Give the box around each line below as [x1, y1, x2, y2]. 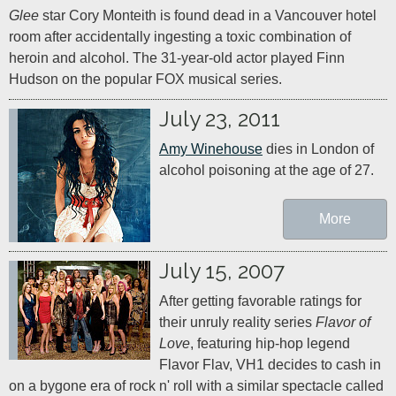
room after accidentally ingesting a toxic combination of [9, 29, 351, 44]
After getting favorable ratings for [159, 293, 362, 308]
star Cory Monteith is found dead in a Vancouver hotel [39, 8, 377, 23]
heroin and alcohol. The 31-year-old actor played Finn [9, 50, 345, 65]
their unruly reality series [159, 315, 316, 330]
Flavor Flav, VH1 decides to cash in [159, 357, 381, 372]
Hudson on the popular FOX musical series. [9, 72, 282, 87]
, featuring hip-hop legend [190, 336, 350, 351]
